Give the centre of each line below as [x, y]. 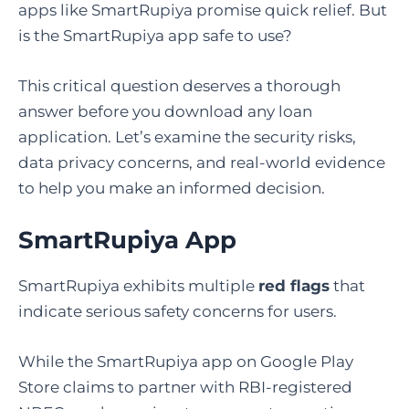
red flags [294, 285]
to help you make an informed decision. [172, 189]
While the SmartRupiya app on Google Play [186, 361]
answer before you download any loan [165, 112]
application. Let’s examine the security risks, [187, 137]
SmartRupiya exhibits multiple [138, 285]
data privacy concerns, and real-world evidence [202, 163]
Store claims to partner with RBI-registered [185, 387]
